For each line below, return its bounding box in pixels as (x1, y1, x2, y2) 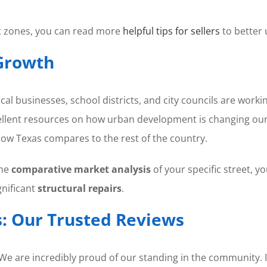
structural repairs (37, 182, 122, 195)
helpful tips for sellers (122, 24, 220, 38)
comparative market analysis (11, 163, 151, 176)
